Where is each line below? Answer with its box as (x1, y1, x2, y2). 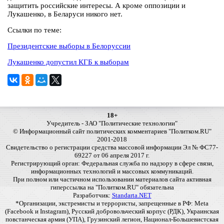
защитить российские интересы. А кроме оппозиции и (7, 1, 185, 10)
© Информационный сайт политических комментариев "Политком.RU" (12, 127, 211, 135)
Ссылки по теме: (7, 26, 61, 34)
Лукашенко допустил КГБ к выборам (7, 58, 129, 66)
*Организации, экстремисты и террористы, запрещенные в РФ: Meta (15, 199, 208, 207)
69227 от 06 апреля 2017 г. (74, 151, 149, 159)
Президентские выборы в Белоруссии (7, 42, 130, 50)
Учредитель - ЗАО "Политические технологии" (46, 119, 177, 127)
